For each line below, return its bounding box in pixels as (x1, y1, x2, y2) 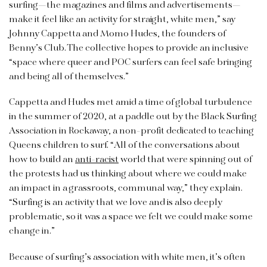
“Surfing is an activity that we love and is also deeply (9, 196, 222, 210)
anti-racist (75, 153, 119, 167)
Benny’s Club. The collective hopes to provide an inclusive (9, 42, 249, 55)
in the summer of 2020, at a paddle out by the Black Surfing (9, 110, 257, 124)
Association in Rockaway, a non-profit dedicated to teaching (9, 125, 254, 138)
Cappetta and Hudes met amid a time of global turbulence (9, 96, 252, 110)
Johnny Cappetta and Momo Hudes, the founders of (9, 27, 226, 41)
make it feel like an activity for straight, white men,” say (9, 13, 235, 27)
